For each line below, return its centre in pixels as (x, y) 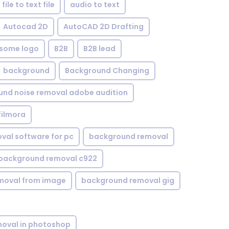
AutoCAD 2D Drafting (104, 27)
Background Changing (107, 71)
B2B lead (99, 49)
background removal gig (128, 180)
